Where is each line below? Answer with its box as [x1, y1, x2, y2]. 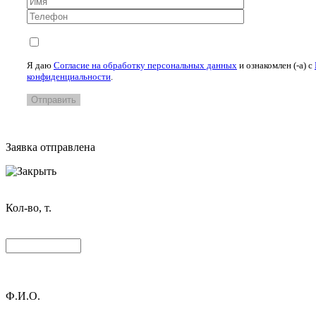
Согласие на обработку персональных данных [54, 60, 237, 71]
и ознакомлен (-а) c [237, 60, 315, 71]
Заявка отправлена [6, 141, 95, 154]
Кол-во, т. [6, 202, 51, 214]
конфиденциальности [27, 71, 111, 83]
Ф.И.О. [6, 290, 40, 303]
